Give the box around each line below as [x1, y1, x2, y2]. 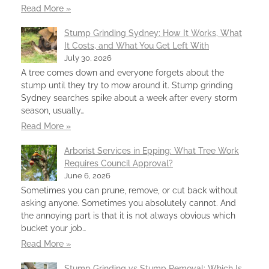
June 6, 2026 [64, 171, 110, 180]
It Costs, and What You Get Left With [64, 40, 209, 50]
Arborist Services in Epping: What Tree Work [64, 145, 239, 156]
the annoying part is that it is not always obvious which [21, 210, 235, 220]
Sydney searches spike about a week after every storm [21, 92, 237, 103]
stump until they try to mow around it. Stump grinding [21, 80, 233, 90]
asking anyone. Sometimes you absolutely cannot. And [21, 198, 236, 208]
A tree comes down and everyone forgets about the [21, 67, 224, 77]
